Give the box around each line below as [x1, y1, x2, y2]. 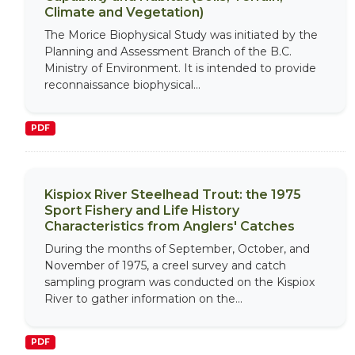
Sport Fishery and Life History [44, 203, 239, 218]
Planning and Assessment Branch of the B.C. [44, 44, 292, 59]
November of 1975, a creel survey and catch [44, 258, 286, 273]
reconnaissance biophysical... [44, 78, 200, 92]
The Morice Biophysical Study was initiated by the [44, 28, 318, 42]
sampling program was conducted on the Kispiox [44, 275, 315, 289]
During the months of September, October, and [44, 242, 310, 256]
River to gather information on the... [44, 292, 242, 306]
